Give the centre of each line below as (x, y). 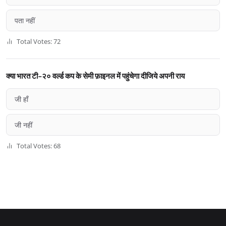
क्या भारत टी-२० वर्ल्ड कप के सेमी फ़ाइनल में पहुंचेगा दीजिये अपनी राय (95, 76)
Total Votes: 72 (38, 42)
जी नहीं (23, 125)
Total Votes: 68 (38, 146)
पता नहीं (25, 21)
